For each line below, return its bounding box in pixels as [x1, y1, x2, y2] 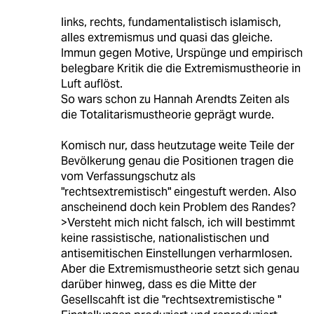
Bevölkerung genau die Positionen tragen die [60, 153, 294, 169]
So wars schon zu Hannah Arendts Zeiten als [60, 92, 289, 107]
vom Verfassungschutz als [60, 169, 196, 184]
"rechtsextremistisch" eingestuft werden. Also [60, 184, 296, 200]
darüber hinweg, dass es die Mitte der [60, 277, 257, 292]
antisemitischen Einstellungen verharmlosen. [60, 246, 292, 261]
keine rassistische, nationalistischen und [60, 231, 269, 246]
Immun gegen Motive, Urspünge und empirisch [60, 46, 303, 61]
